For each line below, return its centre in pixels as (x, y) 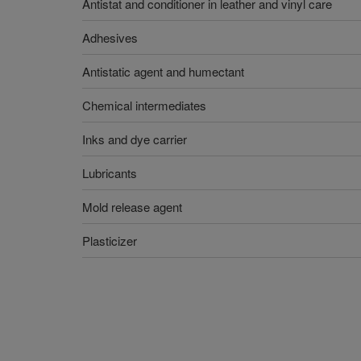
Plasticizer (110, 241)
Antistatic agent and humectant (163, 71)
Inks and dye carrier (135, 139)
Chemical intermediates (144, 105)
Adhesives (110, 37)
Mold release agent (132, 207)
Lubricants (110, 173)
